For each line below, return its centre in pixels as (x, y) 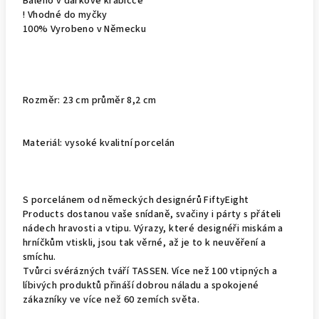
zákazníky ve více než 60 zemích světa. (111, 300)
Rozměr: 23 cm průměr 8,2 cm (90, 100)
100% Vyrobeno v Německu (85, 29)
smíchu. (40, 257)
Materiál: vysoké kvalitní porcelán (99, 143)
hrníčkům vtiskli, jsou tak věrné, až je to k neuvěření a (145, 243)
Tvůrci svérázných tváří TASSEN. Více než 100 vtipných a (150, 271)
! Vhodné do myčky (67, 15)
